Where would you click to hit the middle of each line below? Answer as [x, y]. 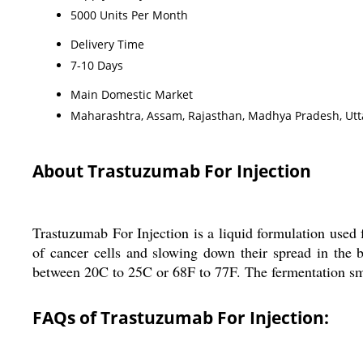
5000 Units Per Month [129, 15]
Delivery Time [107, 44]
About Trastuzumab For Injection [172, 171]
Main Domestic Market [132, 94]
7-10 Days [97, 65]
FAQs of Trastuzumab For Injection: [181, 317]
